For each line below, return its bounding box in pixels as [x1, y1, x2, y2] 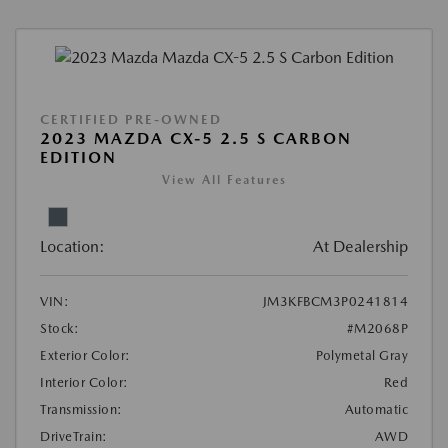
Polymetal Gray [316, 348, 408, 364]
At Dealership [313, 237, 408, 257]
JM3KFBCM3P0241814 [262, 294, 408, 310]
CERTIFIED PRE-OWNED [40, 112, 222, 128]
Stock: [40, 321, 79, 337]
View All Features [161, 173, 287, 188]
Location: [40, 237, 105, 257]
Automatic [344, 402, 408, 418]
